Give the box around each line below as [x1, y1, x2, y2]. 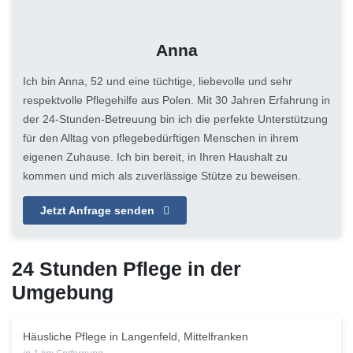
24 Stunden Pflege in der [12, 258, 241, 281]
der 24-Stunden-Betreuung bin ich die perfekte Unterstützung [23, 112, 328, 125]
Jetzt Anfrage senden [40, 204, 158, 217]
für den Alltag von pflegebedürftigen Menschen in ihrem [23, 131, 299, 144]
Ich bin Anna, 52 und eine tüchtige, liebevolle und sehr [23, 74, 292, 87]
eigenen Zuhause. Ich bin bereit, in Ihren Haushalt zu [23, 150, 288, 163]
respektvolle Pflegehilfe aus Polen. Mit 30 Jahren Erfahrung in [23, 93, 330, 106]
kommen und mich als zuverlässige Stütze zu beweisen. [23, 169, 301, 182]
